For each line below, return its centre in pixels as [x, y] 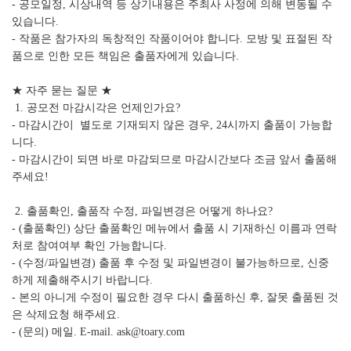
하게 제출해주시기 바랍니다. [82, 280]
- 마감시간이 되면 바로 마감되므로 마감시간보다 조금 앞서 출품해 [174, 160]
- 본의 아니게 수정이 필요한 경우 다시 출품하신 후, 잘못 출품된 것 [175, 298]
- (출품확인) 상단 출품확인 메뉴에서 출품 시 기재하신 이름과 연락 [174, 229]
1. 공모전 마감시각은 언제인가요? [96, 108]
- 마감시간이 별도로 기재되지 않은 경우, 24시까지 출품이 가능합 [172, 125]
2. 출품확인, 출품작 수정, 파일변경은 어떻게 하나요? [142, 212]
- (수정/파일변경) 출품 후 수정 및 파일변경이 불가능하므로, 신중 [170, 263]
